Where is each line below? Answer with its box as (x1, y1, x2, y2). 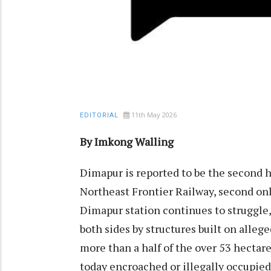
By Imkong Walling (80, 134, 174, 149)
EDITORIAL (80, 111, 119, 120)
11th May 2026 (131, 110, 177, 120)
